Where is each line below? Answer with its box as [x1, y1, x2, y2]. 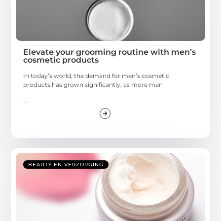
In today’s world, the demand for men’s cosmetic [23, 72, 170, 80]
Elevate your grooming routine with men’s [23, 47, 196, 57]
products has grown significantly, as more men [23, 81, 163, 89]
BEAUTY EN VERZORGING [28, 161, 104, 168]
